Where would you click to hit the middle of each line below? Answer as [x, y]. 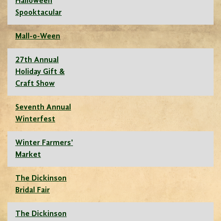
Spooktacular [38, 13]
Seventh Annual [43, 108]
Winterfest [35, 120]
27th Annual [37, 60]
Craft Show [35, 84]
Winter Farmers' [44, 143]
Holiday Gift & [40, 72]
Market [28, 155]
